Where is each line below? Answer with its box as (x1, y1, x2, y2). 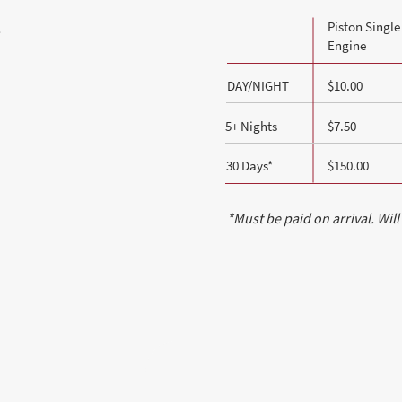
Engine (328, 37, 367, 54)
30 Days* (226, 157, 274, 174)
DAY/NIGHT (227, 77, 290, 94)
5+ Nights (225, 118, 278, 135)
